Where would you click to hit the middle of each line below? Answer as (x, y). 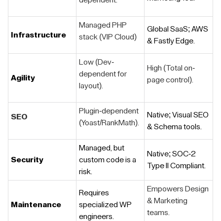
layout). (91, 86)
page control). (170, 80)
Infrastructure (38, 35)
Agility (23, 78)
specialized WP (105, 205)
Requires (94, 193)
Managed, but (102, 148)
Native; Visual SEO (178, 115)
